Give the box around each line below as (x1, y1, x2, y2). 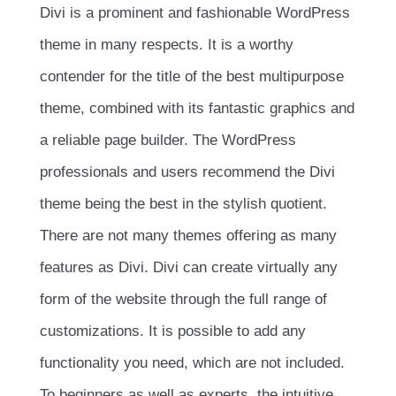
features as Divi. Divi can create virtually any (40, 258, 338, 276)
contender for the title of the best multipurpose (40, 67, 344, 85)
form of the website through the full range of (40, 290, 327, 308)
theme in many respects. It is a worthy (40, 35, 293, 53)
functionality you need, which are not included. (40, 354, 345, 371)
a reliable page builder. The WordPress (40, 131, 296, 148)
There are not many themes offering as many (40, 226, 337, 244)
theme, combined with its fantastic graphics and (40, 99, 354, 117)
